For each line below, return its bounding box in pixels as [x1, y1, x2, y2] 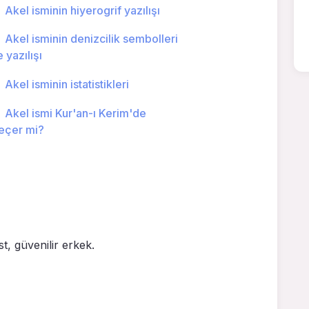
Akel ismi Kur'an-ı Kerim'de [4, 106, 146, 120]
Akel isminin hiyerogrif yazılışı [4, 3, 160, 17]
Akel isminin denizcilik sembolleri [4, 32, 178, 46]
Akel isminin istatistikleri [4, 77, 129, 91]
